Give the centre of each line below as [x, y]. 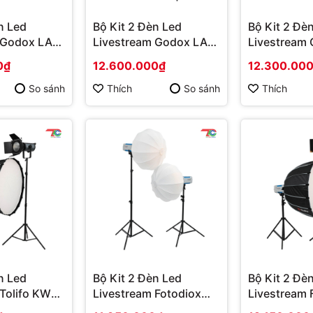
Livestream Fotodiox [147, 293]
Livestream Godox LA [150, 42]
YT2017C [273, 57]
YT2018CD [122, 57]
